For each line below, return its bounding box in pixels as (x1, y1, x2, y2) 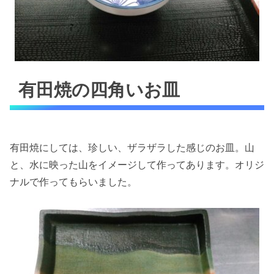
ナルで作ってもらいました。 (10, 176, 137, 188)
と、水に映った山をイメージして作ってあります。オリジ (10, 158, 264, 171)
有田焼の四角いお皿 (18, 78, 180, 100)
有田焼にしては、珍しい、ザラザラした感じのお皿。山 (10, 141, 254, 154)
